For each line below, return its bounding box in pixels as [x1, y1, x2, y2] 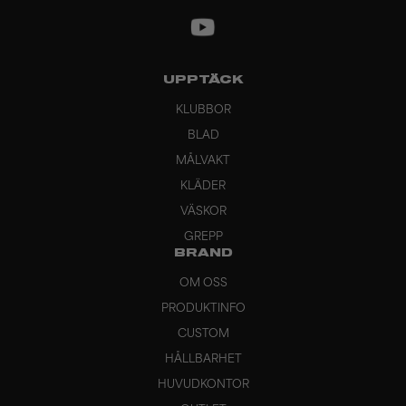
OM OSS [179, 278, 227, 289]
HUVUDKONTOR [157, 380, 249, 391]
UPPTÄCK [162, 75, 244, 86]
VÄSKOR [179, 207, 227, 217]
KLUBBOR [175, 105, 231, 116]
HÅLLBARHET [164, 354, 242, 365]
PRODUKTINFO [160, 304, 246, 314]
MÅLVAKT [176, 156, 230, 167]
